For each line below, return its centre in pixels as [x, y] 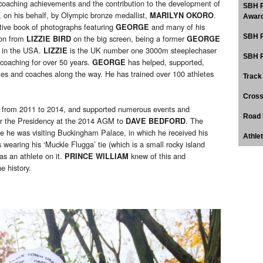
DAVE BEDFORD [156, 121]
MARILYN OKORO [182, 16]
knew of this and [157, 156]
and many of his [177, 27]
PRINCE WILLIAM [97, 156]
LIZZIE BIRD [49, 39]
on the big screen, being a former [129, 39]
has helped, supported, [166, 62]
